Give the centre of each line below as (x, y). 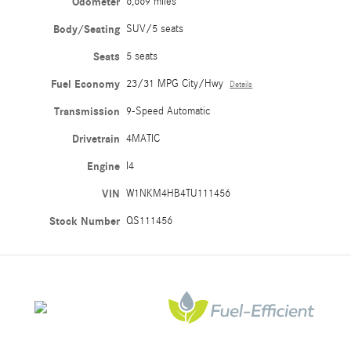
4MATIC (143, 138)
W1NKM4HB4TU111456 (179, 193)
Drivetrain (96, 139)
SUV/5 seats (155, 29)
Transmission (87, 111)
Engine (104, 166)
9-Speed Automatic (169, 111)
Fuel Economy (86, 84)
